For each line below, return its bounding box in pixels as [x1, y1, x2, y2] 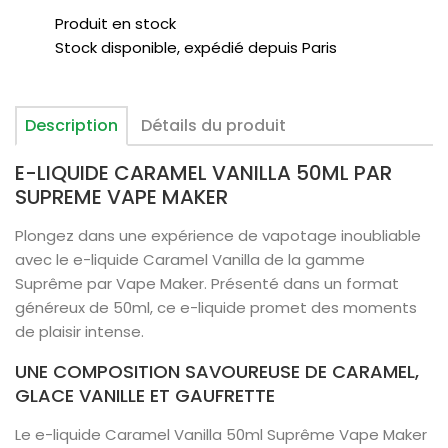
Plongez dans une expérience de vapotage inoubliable [15, 225, 421, 246]
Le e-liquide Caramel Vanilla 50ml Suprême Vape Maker [15, 424, 427, 445]
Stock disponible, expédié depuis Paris [55, 37, 337, 58]
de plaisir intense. [15, 321, 144, 342]
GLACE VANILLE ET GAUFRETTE [15, 383, 275, 408]
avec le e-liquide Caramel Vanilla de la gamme [15, 249, 365, 270]
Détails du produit [141, 114, 287, 137]
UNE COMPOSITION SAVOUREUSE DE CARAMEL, [15, 359, 419, 384]
